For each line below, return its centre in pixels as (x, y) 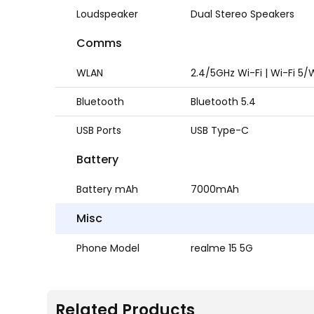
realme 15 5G (222, 248)
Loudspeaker (108, 14)
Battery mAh (108, 189)
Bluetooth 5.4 (224, 102)
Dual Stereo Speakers (243, 14)
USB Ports (99, 130)
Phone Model (108, 248)
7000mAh (215, 189)
